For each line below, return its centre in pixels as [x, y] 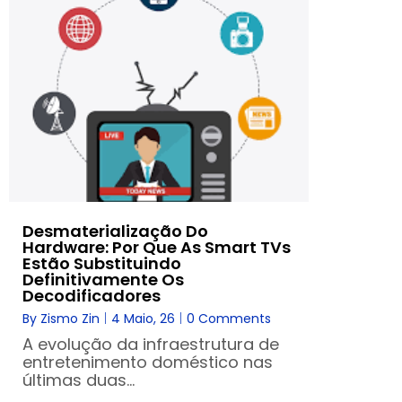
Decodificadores [92, 295]
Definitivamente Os [103, 279]
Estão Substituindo [102, 263]
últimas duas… [79, 380]
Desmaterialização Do [115, 231]
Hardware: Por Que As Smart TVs [157, 247]
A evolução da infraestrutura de [151, 344]
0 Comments [229, 318]
